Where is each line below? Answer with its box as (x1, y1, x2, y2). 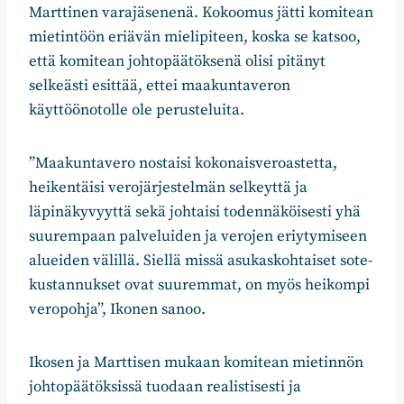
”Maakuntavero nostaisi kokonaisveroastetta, (29, 153, 337, 174)
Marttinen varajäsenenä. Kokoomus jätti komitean (29, 3, 373, 23)
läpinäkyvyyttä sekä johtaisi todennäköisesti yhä (29, 202, 361, 223)
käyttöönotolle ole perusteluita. (29, 100, 244, 121)
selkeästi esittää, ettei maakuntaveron (29, 76, 290, 96)
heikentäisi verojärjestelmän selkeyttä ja (29, 178, 308, 198)
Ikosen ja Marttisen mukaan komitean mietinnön (29, 353, 363, 373)
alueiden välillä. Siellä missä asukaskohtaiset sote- (29, 251, 372, 271)
